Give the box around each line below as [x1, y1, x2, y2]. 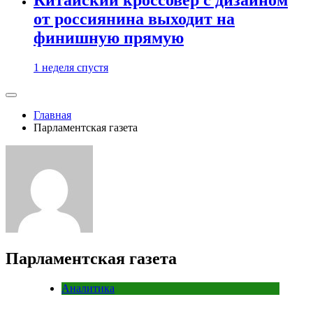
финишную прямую [34, 28, 184, 47]
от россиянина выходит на [34, 9, 235, 28]
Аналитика [61, 282, 115, 294]
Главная [34, 108, 71, 121]
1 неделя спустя [34, 61, 108, 73]
